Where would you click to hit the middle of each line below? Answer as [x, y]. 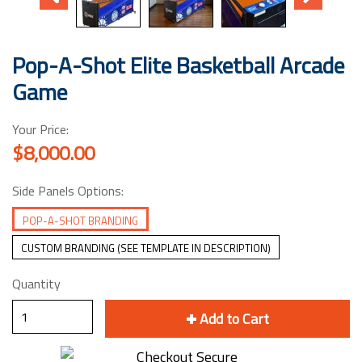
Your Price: [40, 129]
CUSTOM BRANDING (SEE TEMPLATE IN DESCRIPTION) [146, 248]
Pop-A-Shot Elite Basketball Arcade [178, 65]
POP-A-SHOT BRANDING [80, 221]
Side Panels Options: [68, 191]
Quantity [36, 284]
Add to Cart [234, 319]
